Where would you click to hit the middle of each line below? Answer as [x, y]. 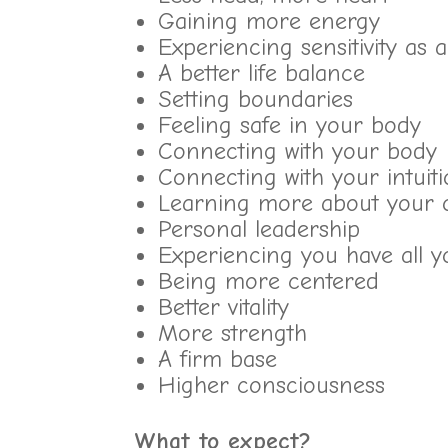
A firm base [218, 359]
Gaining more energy [269, 21]
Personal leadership [259, 229]
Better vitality [224, 307]
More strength [233, 333]
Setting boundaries [256, 99]
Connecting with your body [298, 151]
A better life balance [262, 73]
